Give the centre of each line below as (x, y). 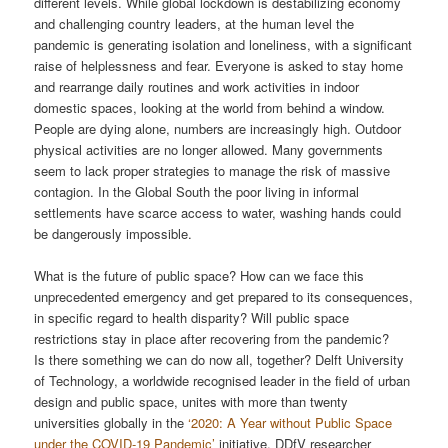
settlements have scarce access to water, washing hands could (218, 212)
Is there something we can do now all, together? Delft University (219, 360)
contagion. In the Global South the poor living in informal (197, 191)
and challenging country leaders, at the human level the (194, 23)
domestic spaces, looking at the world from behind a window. (210, 107)
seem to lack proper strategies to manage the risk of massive (212, 170)
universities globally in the (111, 423)
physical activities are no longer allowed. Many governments (209, 149)
